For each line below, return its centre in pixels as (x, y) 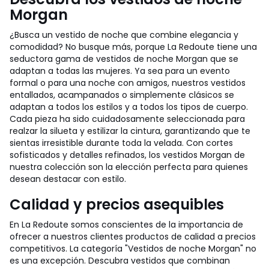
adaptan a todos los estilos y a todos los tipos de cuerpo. (129, 107)
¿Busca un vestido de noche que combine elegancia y (124, 35)
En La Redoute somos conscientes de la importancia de (126, 225)
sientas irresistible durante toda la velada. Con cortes (121, 143)
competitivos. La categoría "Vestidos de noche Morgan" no (133, 249)
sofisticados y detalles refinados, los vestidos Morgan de (127, 155)
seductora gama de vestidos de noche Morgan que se (124, 59)
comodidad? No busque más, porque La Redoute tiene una (133, 47)
